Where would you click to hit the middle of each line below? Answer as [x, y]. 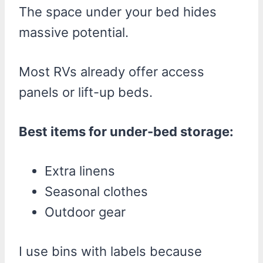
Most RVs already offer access [112, 71]
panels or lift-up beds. [86, 92]
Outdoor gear [85, 212]
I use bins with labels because [110, 251]
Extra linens [80, 171]
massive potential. [74, 32]
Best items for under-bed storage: [126, 131]
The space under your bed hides [118, 11]
